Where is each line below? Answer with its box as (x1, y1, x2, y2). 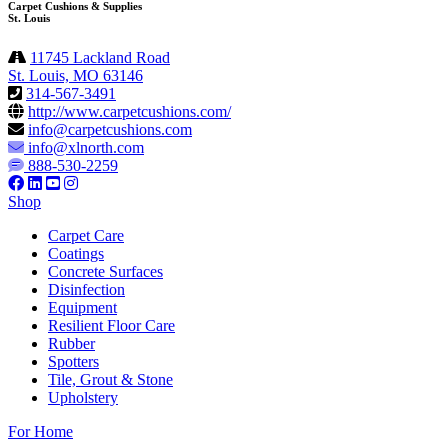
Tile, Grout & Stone (48, 370, 173, 388)
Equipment (48, 298, 117, 316)
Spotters (48, 352, 99, 370)
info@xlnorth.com (28, 138, 144, 156)
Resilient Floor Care (48, 316, 175, 334)
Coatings (48, 244, 104, 262)
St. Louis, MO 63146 (8, 66, 143, 84)
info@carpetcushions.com (28, 120, 192, 138)
